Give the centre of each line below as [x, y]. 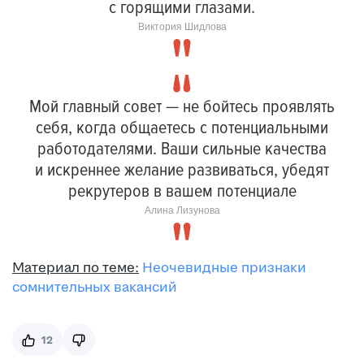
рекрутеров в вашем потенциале [182, 191]
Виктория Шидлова [182, 27]
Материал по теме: [76, 268]
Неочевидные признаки [224, 268]
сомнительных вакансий [95, 287]
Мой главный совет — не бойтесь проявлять [182, 107]
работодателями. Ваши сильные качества [182, 149]
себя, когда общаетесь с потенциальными [182, 128]
